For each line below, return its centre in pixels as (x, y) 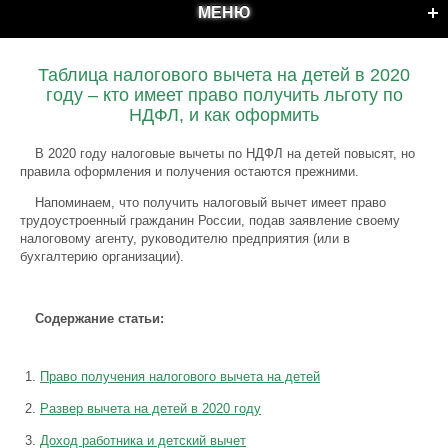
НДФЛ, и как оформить (224, 115)
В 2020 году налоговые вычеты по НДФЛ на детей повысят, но (225, 153)
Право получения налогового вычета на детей (180, 376)
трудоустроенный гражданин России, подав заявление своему (210, 220)
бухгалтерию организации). (102, 256)
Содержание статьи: (99, 318)
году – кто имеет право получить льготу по (224, 95)
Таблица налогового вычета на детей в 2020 (224, 75)
